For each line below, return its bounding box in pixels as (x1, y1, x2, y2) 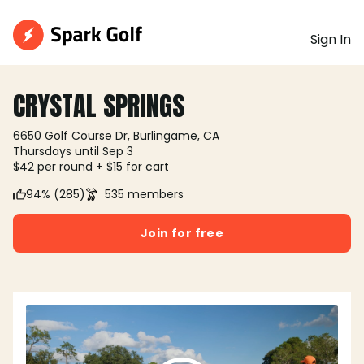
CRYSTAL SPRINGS (13, 86, 184, 126)
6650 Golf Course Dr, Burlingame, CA (13, 128, 219, 144)
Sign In (310, 30, 351, 49)
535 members (105, 186, 184, 202)
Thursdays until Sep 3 (13, 143, 133, 159)
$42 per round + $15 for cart (13, 158, 169, 175)
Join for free (140, 225, 224, 241)
